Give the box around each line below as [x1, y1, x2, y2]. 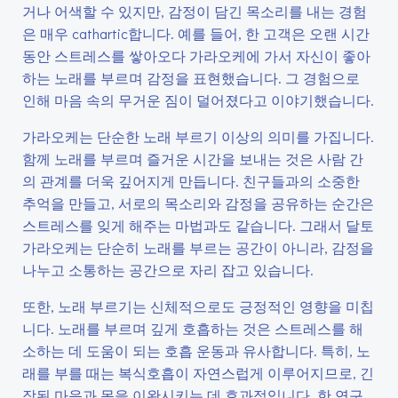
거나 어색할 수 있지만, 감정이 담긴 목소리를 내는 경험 [22, 2, 367, 20]
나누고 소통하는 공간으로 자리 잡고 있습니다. [22, 260, 314, 279]
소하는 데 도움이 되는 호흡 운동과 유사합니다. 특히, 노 [22, 341, 370, 360]
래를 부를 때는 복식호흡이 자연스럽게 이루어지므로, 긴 [22, 363, 374, 382]
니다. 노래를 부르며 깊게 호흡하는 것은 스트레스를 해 [22, 319, 363, 338]
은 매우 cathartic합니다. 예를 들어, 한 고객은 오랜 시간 [22, 24, 370, 43]
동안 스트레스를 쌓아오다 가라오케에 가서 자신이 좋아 [22, 46, 370, 65]
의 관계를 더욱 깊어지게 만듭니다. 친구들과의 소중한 [22, 171, 360, 190]
